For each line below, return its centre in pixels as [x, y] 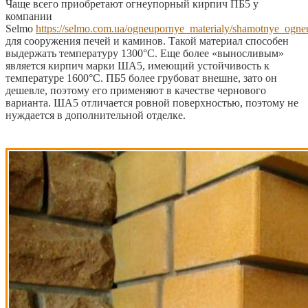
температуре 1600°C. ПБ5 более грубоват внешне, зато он [141, 78]
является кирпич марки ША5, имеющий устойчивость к [137, 65]
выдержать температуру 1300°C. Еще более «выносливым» [145, 53]
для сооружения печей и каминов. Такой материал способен [147, 41]
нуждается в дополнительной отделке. [96, 115]
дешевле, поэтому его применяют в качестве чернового [136, 90]
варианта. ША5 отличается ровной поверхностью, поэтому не [152, 102]
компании [29, 16]
